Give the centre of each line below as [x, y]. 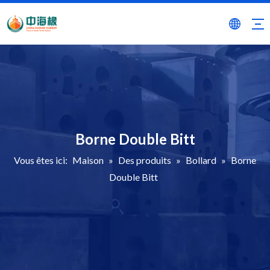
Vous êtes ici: [41, 160]
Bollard [201, 160]
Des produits [145, 160]
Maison [88, 160]
